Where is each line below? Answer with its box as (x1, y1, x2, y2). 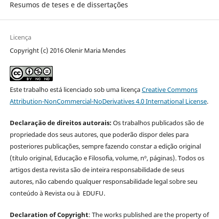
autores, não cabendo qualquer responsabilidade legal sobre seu (9, 177, 197, 186)
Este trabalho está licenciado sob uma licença (9, 85, 142, 94)
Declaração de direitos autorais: (9, 118, 111, 128)
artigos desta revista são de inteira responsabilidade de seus (9, 165, 184, 175)
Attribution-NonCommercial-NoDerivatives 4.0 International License (9, 97, 207, 106)
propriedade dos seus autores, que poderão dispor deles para (9, 130, 189, 139)
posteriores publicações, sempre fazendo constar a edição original (9, 142, 201, 151)
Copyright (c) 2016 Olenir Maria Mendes (9, 46, 126, 55)
